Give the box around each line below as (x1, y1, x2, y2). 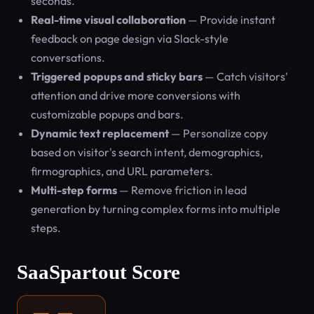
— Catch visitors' (203, 69, 288, 83)
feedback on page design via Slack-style (31, 32, 228, 46)
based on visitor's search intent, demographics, (31, 145, 263, 159)
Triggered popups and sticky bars (31, 69, 203, 83)
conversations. (31, 50, 105, 64)
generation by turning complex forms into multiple (31, 202, 280, 216)
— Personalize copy (169, 126, 268, 140)
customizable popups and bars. (31, 107, 184, 121)
